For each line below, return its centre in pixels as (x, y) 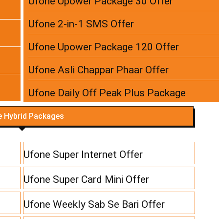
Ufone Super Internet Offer (83, 155)
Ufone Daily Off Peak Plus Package (107, 93)
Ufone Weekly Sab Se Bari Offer (94, 205)
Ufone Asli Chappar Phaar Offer (99, 70)
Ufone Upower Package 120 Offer (104, 47)
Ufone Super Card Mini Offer (87, 180)
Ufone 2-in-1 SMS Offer (81, 24)
